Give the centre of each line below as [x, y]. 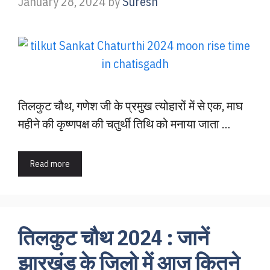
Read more [50, 164]
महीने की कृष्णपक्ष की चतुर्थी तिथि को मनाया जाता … [124, 124]
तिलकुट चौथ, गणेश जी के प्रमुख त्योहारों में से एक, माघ [130, 106]
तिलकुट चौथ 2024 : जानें [114, 237]
